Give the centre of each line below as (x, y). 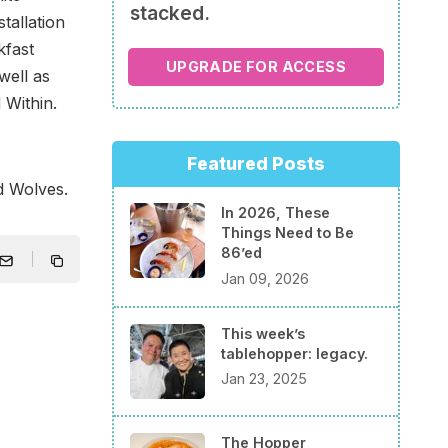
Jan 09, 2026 (265, 278)
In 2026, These (275, 213)
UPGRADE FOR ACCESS (256, 66)
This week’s (263, 333)
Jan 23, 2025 (264, 379)
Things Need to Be (287, 233)
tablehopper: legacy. (294, 353)
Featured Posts (256, 164)
